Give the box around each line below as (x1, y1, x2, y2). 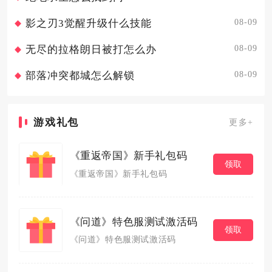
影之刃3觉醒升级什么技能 (25, 18, 152, 30)
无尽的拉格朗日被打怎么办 (25, 43, 157, 55)
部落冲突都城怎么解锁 (25, 69, 135, 81)
